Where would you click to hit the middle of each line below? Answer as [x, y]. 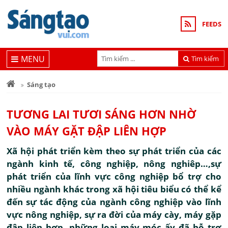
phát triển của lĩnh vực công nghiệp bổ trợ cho [114, 176]
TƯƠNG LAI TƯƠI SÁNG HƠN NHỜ [102, 114]
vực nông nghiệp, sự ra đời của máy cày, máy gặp [114, 215]
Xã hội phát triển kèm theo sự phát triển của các [114, 151]
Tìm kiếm [205, 58]
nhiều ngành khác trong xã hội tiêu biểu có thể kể [114, 189]
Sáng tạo [41, 84]
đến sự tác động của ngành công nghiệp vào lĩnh [114, 202]
